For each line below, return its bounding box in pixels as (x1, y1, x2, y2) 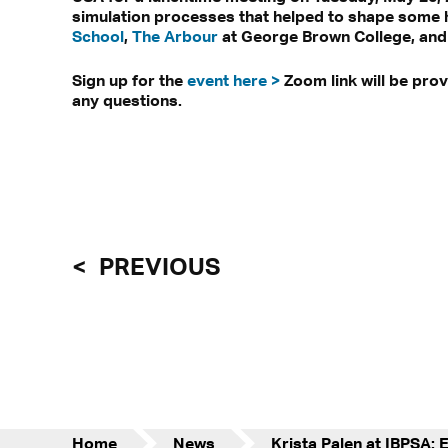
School (72, 25, 124, 46)
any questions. (72, 89, 182, 110)
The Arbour (132, 25, 218, 46)
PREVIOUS (94, 251, 220, 280)
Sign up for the (72, 69, 187, 90)
